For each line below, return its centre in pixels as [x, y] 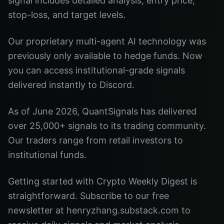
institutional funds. [47, 155]
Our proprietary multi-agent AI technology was [107, 41]
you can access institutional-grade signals [96, 70]
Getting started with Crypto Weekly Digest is [102, 181]
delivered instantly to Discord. [71, 85]
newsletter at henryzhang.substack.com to [99, 210]
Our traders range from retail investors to [95, 140]
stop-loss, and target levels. [67, 15]
